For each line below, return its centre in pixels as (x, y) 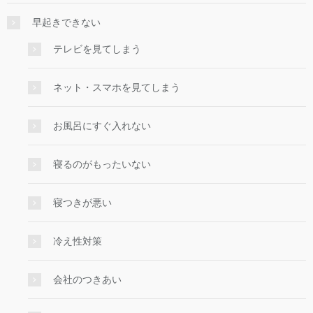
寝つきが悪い (82, 203)
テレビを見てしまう (97, 49)
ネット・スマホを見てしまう (117, 88)
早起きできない (66, 23)
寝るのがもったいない (102, 165)
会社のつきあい (87, 280)
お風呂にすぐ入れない (102, 126)
